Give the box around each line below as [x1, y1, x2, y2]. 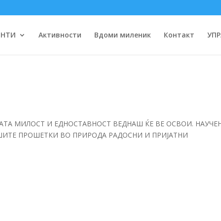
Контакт [163, 30, 194, 39]
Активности [38, 30, 81, 39]
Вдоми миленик [94, 30, 151, 39]
